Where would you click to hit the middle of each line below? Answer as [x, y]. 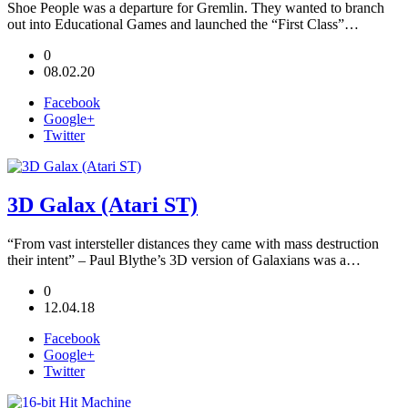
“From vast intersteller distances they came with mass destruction [193, 243]
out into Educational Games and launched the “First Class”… [183, 24]
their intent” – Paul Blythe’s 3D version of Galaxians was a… [184, 260]
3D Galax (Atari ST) [102, 204]
